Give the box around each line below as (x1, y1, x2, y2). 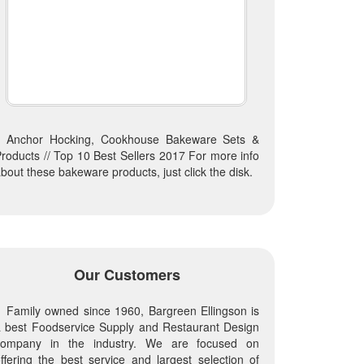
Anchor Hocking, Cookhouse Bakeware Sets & (6, 130, 260, 147)
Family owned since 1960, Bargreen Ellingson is (6, 301, 260, 318)
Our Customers (73, 263, 180, 285)
